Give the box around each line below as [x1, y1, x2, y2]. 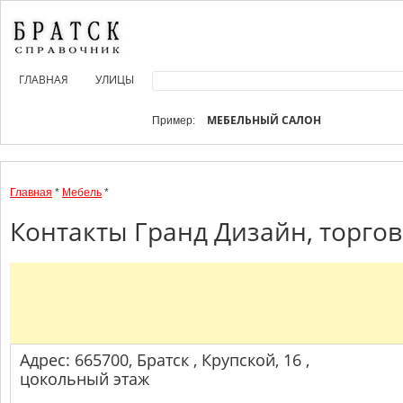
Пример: [152, 114, 198, 127]
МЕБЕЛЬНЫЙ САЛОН [207, 112, 321, 128]
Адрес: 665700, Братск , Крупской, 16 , [20, 349, 309, 371]
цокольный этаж [20, 368, 149, 390]
